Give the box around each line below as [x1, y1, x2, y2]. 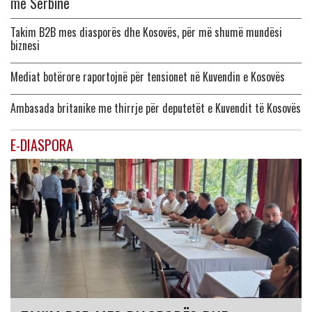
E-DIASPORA [10, 134, 73, 156]
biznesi [10, 37, 40, 54]
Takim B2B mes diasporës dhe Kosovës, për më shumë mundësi [10, 24, 282, 41]
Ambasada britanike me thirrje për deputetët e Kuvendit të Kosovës [10, 100, 301, 117]
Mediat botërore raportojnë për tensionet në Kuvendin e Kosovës [10, 68, 285, 86]
